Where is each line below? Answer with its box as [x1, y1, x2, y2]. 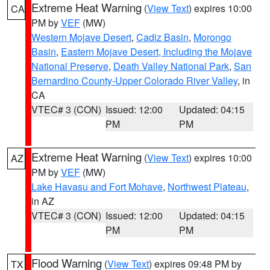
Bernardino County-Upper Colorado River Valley [31, 74, 237, 87]
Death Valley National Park [113, 59, 229, 73]
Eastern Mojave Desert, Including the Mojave [61, 45, 252, 58]
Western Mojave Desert [31, 30, 131, 44]
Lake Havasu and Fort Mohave [31, 180, 163, 193]
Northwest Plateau [168, 180, 246, 193]
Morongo [193, 30, 231, 44]
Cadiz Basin [136, 30, 189, 44]
